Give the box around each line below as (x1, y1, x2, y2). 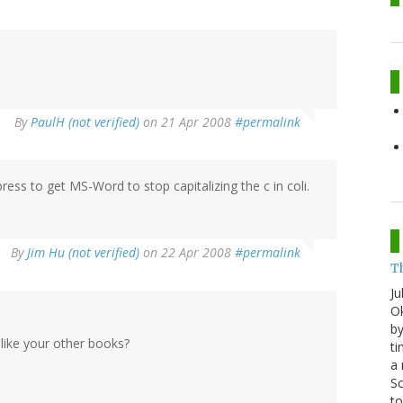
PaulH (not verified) (31, 112, 139, 130)
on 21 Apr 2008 (139, 112, 235, 130)
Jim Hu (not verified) (27, 243, 139, 261)
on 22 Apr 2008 (139, 243, 235, 261)
